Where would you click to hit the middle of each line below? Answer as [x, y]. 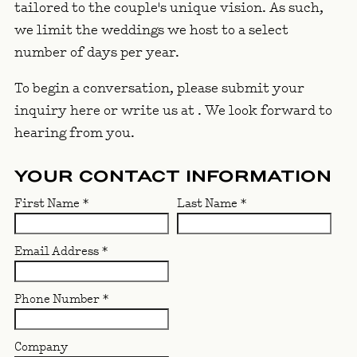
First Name [48, 204]
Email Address [58, 252]
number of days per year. [97, 53]
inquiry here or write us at [106, 111]
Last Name [208, 204]
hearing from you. [75, 133]
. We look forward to [265, 111]
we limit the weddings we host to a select [151, 31]
